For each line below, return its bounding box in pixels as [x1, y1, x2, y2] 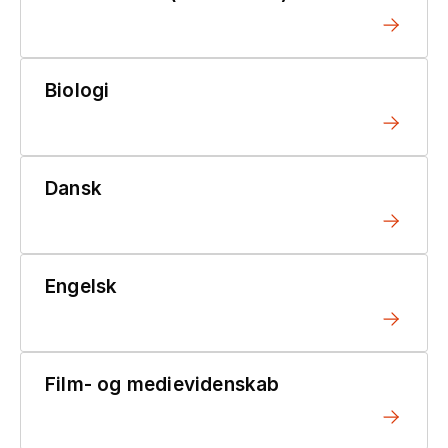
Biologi [45, 78, 110, 102]
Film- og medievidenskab [45, 372, 280, 396]
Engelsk [45, 274, 118, 298]
